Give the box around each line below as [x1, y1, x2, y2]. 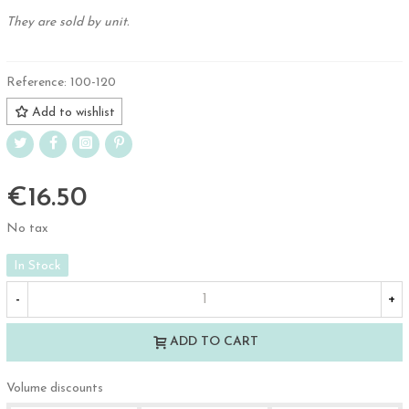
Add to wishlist [32, 105, 115, 120]
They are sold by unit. [6, 15, 129, 29]
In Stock [14, 258, 61, 273]
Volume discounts [6, 382, 103, 396]
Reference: [6, 75, 67, 89]
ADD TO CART [169, 335, 258, 350]
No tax [6, 221, 48, 236]
